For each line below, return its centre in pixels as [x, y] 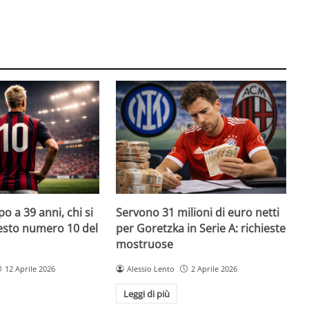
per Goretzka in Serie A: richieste [201, 229]
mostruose [145, 245]
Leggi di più [147, 293]
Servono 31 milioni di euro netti [198, 213]
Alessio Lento [151, 269]
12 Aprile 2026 [30, 269]
